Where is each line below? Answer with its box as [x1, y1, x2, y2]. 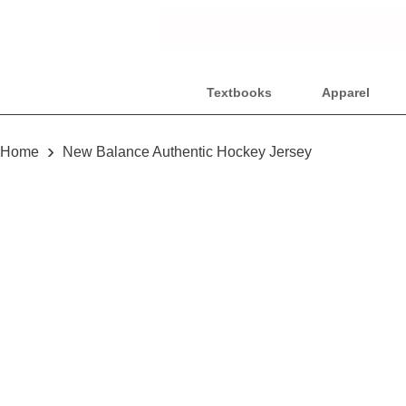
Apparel [321, 85, 370, 100]
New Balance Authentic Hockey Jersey [59, 144, 312, 159]
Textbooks [206, 85, 272, 100]
